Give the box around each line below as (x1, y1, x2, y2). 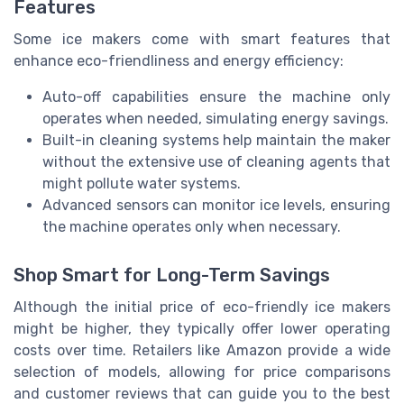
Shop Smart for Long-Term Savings (14, 264, 330, 287)
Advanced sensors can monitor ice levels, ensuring (42, 197, 390, 215)
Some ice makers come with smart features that (14, 31, 390, 49)
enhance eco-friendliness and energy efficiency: (14, 52, 344, 70)
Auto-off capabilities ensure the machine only (42, 88, 390, 106)
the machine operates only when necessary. (42, 218, 341, 236)
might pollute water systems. (42, 175, 241, 193)
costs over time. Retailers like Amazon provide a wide (14, 342, 390, 360)
